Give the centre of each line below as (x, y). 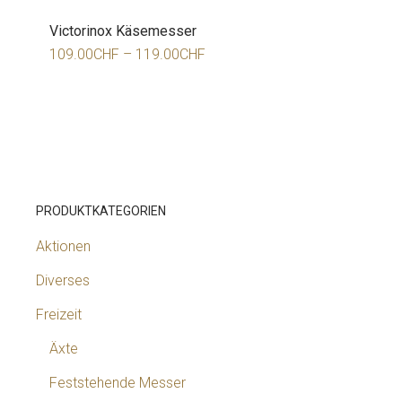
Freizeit (59, 315)
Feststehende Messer (118, 383)
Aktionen (63, 247)
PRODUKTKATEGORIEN (101, 211)
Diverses (63, 281)
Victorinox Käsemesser (123, 31)
